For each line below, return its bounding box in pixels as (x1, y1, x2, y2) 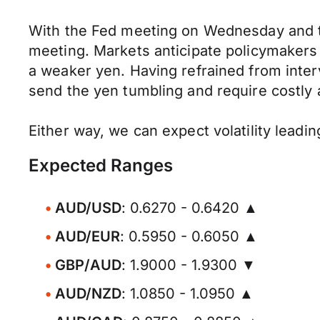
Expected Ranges (29, 155, 173, 176)
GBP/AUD (55, 256, 121, 274)
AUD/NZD (55, 285, 121, 302)
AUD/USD (55, 199, 121, 216)
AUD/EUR (55, 228, 120, 245)
